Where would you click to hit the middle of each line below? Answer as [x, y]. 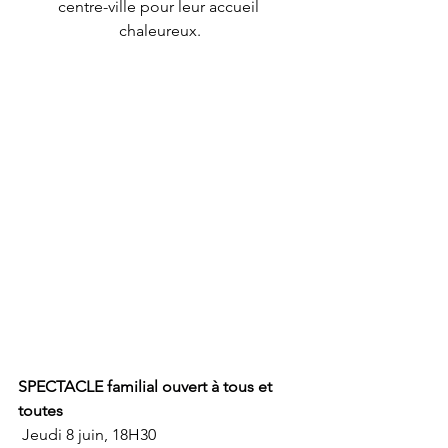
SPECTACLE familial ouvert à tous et [147, 386]
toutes [40, 410]
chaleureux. [160, 30]
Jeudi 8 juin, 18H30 [89, 434]
